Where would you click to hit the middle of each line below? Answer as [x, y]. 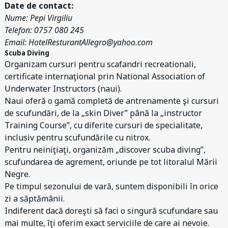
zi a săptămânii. [35, 198]
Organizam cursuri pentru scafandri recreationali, [100, 64]
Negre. [17, 174]
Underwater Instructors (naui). [63, 89]
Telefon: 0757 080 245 [44, 30]
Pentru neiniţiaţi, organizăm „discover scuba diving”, [105, 150]
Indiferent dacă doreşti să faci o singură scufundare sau [111, 211]
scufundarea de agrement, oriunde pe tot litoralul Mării [111, 162]
